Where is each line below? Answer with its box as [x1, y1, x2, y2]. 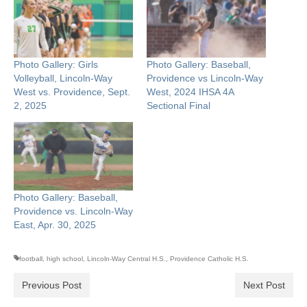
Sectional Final [147, 100, 210, 112]
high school [47, 254, 83, 262]
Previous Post [22, 279, 82, 291]
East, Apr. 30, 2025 [14, 219, 96, 230]
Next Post [243, 279, 285, 291]
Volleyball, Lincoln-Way [14, 73, 112, 84]
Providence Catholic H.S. [170, 254, 249, 262]
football [19, 254, 42, 262]
